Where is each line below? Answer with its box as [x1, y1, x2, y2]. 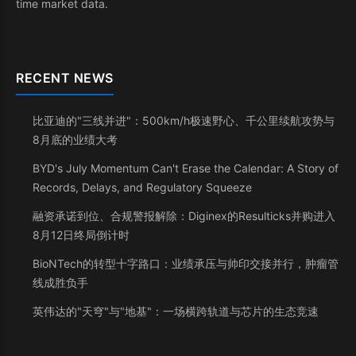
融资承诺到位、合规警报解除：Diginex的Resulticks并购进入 [33, 209, 335, 223]
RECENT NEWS [16, 70, 114, 87]
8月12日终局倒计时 [33, 228, 130, 242]
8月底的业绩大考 [33, 133, 118, 147]
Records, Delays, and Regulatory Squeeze [33, 180, 252, 195]
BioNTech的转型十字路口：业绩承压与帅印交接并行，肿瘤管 [33, 257, 339, 271]
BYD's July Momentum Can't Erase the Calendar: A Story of [33, 161, 339, 176]
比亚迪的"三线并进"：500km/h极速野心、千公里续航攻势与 [33, 114, 335, 128]
